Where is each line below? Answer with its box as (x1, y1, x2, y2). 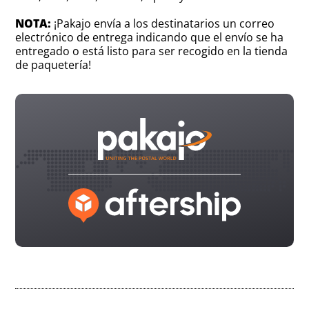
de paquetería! (15, 57, 92, 72)
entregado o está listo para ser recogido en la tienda (15, 43, 288, 59)
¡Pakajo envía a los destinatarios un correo (51, 15, 275, 31)
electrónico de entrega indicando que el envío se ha (15, 29, 284, 45)
